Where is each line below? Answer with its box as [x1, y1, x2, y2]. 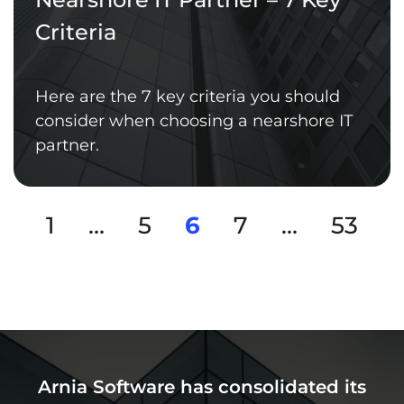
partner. [35, 134, 99, 155]
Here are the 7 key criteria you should [35, 86, 340, 106]
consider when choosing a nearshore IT [35, 110, 353, 131]
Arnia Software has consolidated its [38, 375, 366, 398]
